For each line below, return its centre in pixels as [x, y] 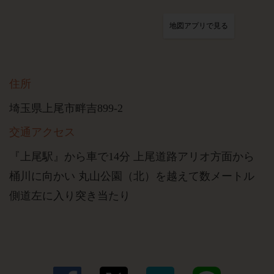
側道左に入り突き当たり [70, 196]
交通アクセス [42, 132]
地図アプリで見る [199, 26]
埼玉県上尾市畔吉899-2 [66, 108]
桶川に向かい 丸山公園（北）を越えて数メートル [132, 176]
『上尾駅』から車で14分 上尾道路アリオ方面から [132, 157]
